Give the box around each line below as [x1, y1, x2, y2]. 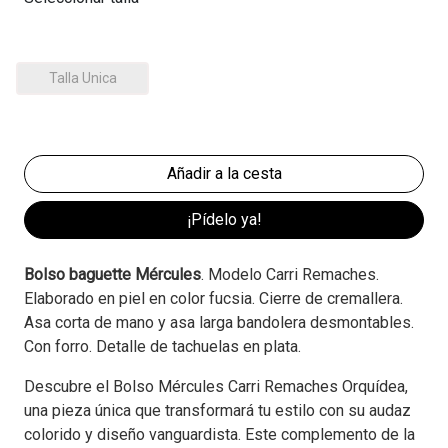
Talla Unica [48, 70, 117, 87]
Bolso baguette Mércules [24, 265, 201, 285]
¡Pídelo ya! [186, 210, 262, 230]
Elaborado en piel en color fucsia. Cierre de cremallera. [24, 289, 403, 309]
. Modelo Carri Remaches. [201, 265, 379, 285]
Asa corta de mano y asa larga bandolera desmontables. [24, 313, 414, 333]
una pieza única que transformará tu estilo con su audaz [24, 401, 411, 421]
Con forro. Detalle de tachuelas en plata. [24, 337, 301, 357]
